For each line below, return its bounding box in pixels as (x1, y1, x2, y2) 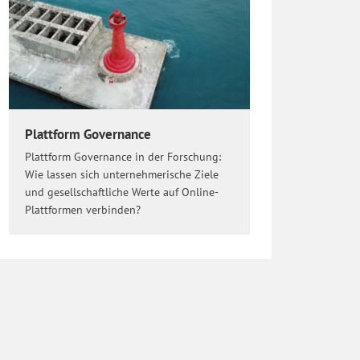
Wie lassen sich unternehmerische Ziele (24, 167, 219, 182)
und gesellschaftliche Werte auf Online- (24, 185, 219, 200)
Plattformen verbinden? (24, 202, 141, 218)
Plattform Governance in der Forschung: (24, 149, 221, 165)
